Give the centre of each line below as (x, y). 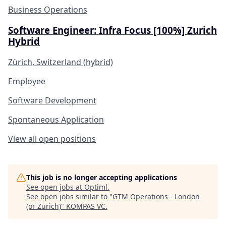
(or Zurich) (44, 206)
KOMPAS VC (86, 206)
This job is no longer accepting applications (102, 177)
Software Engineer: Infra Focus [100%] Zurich (112, 30)
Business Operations (48, 10)
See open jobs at (55, 187)
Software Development (52, 100)
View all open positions (52, 138)
